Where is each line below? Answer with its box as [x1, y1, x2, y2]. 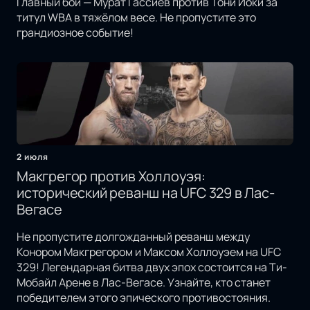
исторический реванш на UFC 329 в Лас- [17, 183, 275, 203]
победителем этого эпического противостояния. [17, 290, 271, 306]
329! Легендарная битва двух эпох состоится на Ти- [17, 259, 287, 275]
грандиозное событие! [17, 25, 134, 41]
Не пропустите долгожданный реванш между [17, 229, 250, 245]
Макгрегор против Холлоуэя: [17, 167, 206, 186]
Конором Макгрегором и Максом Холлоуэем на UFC [17, 244, 281, 260]
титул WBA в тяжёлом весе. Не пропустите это [17, 10, 256, 26]
